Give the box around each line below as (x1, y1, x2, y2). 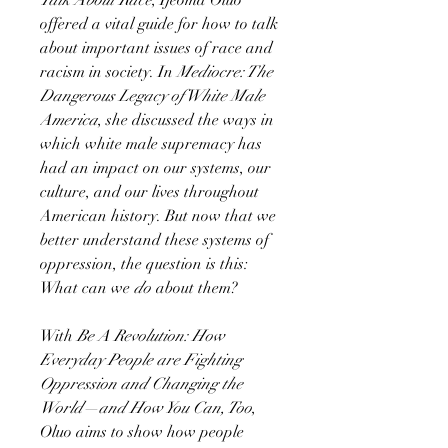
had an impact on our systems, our (40, 157, 271, 178)
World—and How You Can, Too (40, 397, 252, 418)
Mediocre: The (177, 61, 273, 82)
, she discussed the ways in (98, 109, 274, 130)
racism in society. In (40, 61, 177, 82)
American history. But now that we (40, 205, 276, 226)
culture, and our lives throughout (40, 181, 259, 202)
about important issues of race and (40, 37, 273, 58)
